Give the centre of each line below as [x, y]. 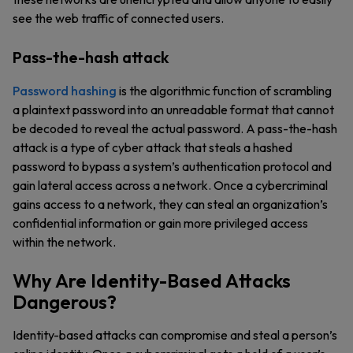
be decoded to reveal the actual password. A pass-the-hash [175, 128]
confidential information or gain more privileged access [160, 223]
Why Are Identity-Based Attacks [152, 281]
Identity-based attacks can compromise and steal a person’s [175, 335]
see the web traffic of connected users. [118, 18]
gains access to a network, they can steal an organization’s [170, 204]
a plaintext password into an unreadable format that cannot [173, 110]
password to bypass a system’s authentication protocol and [172, 166]
